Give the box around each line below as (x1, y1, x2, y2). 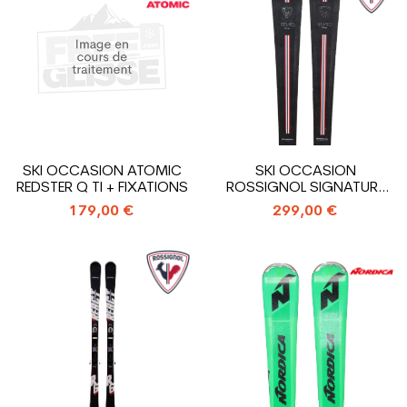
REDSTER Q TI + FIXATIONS (15, 181, 188, 195)
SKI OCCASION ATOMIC (22, 164, 182, 179)
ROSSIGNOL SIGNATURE (226, 181, 384, 195)
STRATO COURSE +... (236, 197, 374, 212)
